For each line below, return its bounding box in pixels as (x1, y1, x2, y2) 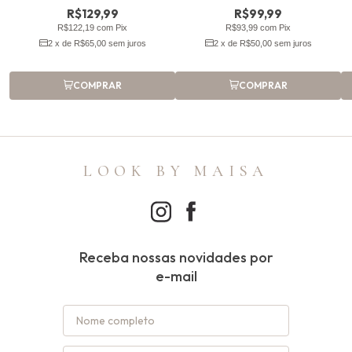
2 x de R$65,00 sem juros (47, 38, 146, 49)
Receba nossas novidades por (79, 248, 273, 267)
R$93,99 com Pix (225, 23, 291, 33)
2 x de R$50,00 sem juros (213, 38, 312, 49)
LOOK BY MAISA (82, 162, 269, 181)
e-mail (155, 267, 197, 286)
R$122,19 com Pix (57, 23, 127, 33)
